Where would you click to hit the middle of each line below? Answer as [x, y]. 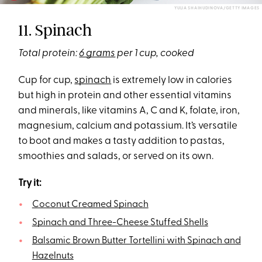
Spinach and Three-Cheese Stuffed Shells [120, 223]
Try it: [30, 184]
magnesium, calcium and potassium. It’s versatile [128, 126]
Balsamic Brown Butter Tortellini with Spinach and [136, 241]
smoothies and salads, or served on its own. [116, 157]
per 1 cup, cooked [155, 54]
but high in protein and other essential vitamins [125, 96]
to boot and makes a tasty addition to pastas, [122, 142]
